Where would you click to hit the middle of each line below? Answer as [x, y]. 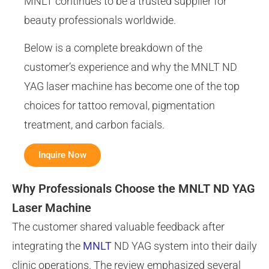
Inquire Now [62, 155]
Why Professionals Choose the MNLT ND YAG [134, 188]
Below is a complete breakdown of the [113, 48]
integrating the [47, 246]
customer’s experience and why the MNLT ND [131, 67]
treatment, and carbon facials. [94, 125]
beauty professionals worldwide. [100, 20]
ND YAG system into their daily [184, 246]
